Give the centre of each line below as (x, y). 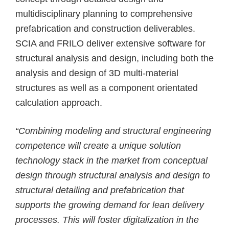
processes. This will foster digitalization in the (107, 220)
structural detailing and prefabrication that (100, 190)
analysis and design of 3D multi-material (97, 73)
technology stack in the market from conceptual (111, 161)
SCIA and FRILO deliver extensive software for (110, 43)
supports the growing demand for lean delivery (110, 205)
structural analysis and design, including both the (114, 58)
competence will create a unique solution (98, 146)
